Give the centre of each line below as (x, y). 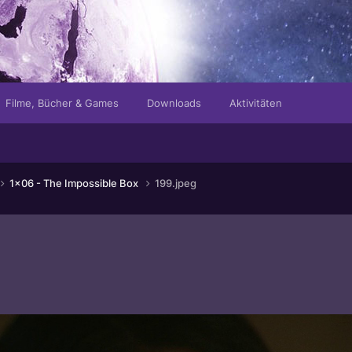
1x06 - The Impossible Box (75, 183)
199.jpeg (176, 183)
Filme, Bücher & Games (62, 103)
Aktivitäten (256, 103)
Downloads (174, 103)
